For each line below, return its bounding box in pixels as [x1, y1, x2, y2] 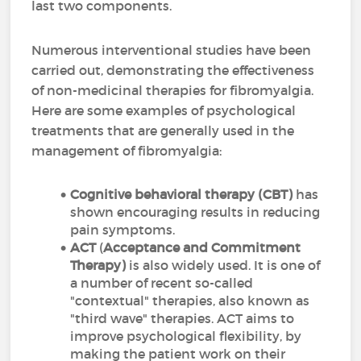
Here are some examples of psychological [31, 102, 297, 118]
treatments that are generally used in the [31, 122, 295, 139]
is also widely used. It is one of [126, 257, 321, 273]
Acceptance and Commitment [103, 239, 301, 255]
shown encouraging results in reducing [70, 204, 321, 220]
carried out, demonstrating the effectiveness [31, 62, 315, 78]
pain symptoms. [70, 222, 176, 238]
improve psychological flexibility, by [70, 328, 302, 344]
